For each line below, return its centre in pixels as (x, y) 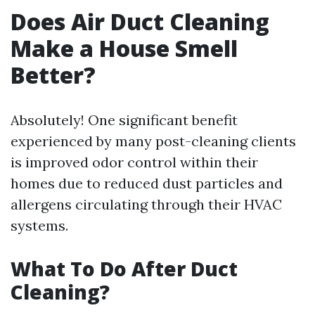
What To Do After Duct (124, 269)
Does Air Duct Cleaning (140, 22)
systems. (39, 226)
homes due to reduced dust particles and (147, 184)
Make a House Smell (124, 49)
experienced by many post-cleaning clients (153, 141)
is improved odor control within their (134, 162)
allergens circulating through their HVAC (146, 205)
